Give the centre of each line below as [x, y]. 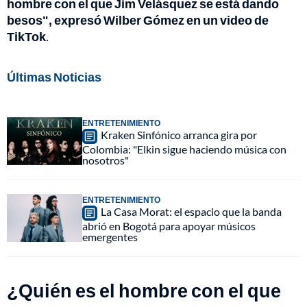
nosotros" [106, 160]
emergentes [110, 237]
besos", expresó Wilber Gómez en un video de [138, 20]
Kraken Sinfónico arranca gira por [179, 135]
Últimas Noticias [54, 77]
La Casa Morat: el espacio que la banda [191, 212]
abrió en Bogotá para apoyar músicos [169, 226]
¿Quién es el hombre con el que [144, 291]
